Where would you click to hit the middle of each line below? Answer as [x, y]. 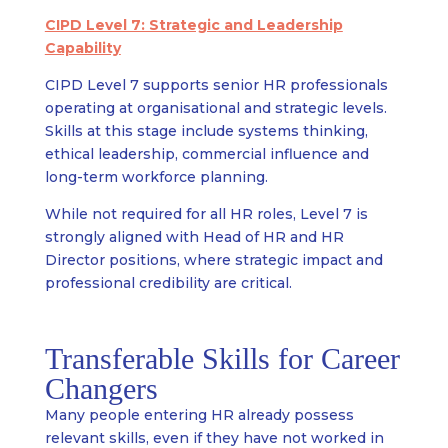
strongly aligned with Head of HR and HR [194, 237]
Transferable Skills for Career [222, 359]
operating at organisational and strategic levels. [215, 108]
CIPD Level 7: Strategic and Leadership [193, 25]
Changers [101, 389]
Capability [82, 48]
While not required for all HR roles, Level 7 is [206, 214]
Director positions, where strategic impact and [213, 260]
